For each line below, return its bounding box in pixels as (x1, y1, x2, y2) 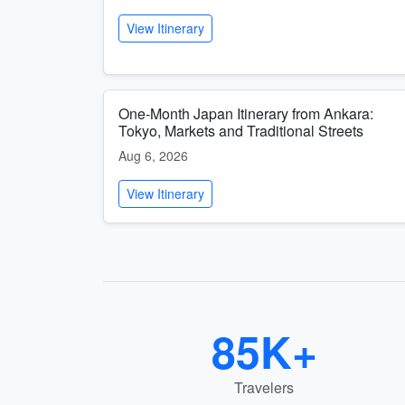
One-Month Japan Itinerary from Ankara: (118, 103, 373, 124)
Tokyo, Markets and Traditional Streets (118, 120, 363, 141)
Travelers (234, 377, 294, 398)
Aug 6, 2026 (118, 146, 188, 165)
